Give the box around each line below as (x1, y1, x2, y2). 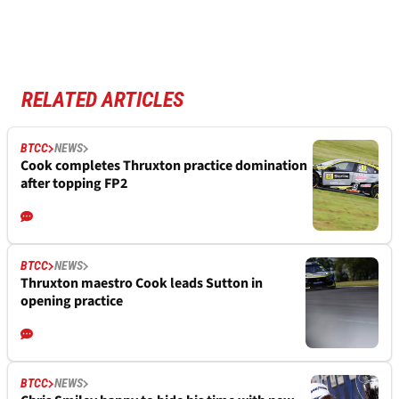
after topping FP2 (20, 174, 127, 194)
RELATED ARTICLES (21, 87, 184, 113)
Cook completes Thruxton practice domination (20, 156, 307, 176)
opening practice (20, 291, 123, 312)
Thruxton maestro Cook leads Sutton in (20, 273, 263, 294)
